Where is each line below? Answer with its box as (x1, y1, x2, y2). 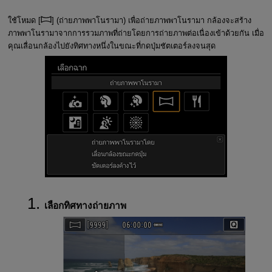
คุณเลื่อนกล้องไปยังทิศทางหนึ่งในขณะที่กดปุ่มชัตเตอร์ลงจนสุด (7, 41, 216, 50)
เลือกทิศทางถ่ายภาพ (44, 200, 126, 211)
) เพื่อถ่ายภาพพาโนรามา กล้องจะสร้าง (123, 15, 251, 25)
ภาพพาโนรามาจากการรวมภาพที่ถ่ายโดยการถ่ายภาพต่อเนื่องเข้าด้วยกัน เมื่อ (7, 28, 264, 38)
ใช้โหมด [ (7, 15, 41, 25)
